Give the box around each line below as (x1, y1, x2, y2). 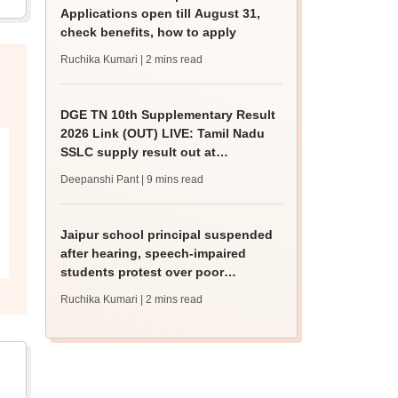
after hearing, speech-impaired (60, 246, 247, 260)
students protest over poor (60, 265, 225, 279)
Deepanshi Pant (60, 173, 139, 186)
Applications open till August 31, (60, 6, 261, 20)
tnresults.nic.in (60, 163, 153, 178)
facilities (60, 283, 113, 298)
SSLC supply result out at (60, 145, 217, 159)
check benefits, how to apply (60, 25, 237, 39)
